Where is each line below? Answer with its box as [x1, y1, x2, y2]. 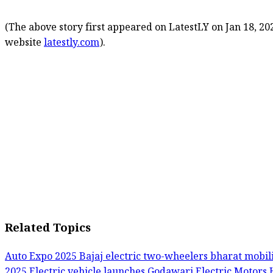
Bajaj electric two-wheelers [79, 250, 210, 266]
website [5, 36, 44, 52]
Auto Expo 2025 [5, 250, 79, 266]
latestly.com [44, 36, 99, 52]
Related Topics [5, 221, 91, 239]
